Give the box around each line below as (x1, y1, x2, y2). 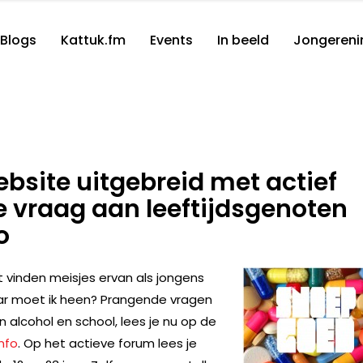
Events (150, 31, 193, 49)
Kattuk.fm (61, 31, 126, 49)
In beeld (217, 31, 269, 49)
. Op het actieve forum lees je (18, 335, 197, 352)
